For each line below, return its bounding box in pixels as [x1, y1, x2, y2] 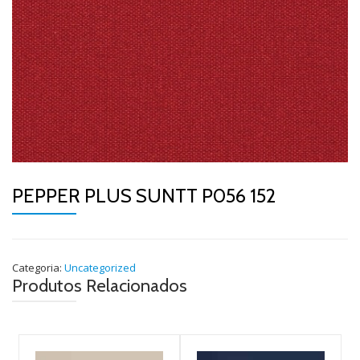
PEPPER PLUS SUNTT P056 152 [12, 184, 276, 207]
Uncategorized [64, 260, 136, 275]
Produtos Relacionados [12, 275, 187, 297]
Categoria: [12, 260, 64, 275]
